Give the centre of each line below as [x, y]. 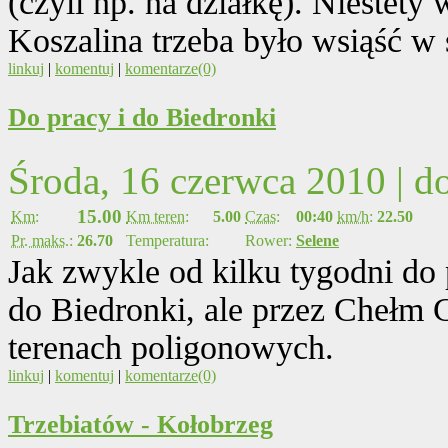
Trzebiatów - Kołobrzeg [140, 424]
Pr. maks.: [42, 240]
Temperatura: [167, 240]
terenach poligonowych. [171, 347]
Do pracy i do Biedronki [142, 117]
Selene [317, 240]
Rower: [268, 240]
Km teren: [157, 216]
